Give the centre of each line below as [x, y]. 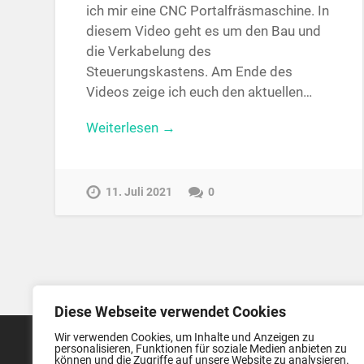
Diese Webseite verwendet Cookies [170, 312]
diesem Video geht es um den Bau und [204, 31]
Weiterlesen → [131, 127]
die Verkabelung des [149, 52]
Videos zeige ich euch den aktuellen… [199, 92]
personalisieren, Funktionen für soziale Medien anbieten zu [201, 349]
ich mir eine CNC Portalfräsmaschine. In [208, 11]
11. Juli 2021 [139, 192]
